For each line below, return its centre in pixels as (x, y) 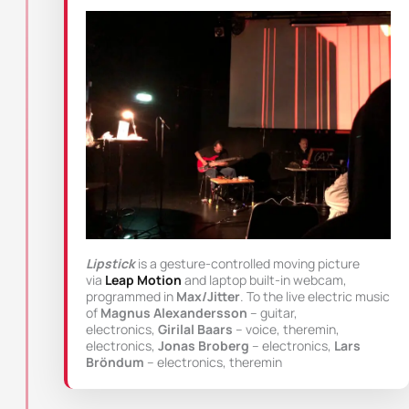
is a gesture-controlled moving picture (249, 264)
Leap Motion (143, 280)
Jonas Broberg (204, 346)
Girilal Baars (195, 330)
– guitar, (273, 313)
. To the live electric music (315, 297)
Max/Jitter (208, 297)
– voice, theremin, (286, 330)
